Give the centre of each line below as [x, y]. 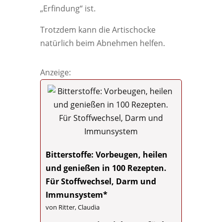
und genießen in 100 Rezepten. [106, 168]
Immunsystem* [76, 195]
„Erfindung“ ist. [68, 8]
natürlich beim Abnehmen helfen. [102, 43]
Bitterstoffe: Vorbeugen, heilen [106, 155]
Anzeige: [55, 72]
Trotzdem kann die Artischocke [98, 30]
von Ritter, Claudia [72, 207]
